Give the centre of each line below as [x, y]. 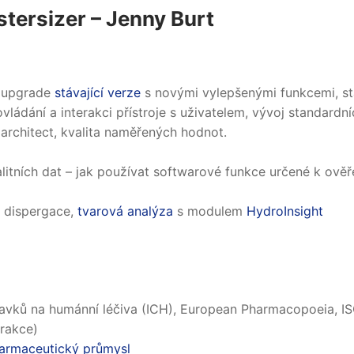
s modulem [209, 211]
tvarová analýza [125, 211]
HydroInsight [284, 211]
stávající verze [97, 93]
